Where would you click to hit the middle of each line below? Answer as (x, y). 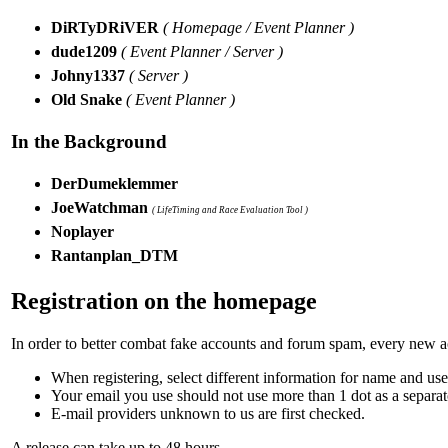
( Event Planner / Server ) (202, 52)
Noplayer (82, 231)
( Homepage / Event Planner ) (258, 28)
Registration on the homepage (164, 300)
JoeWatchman (101, 207)
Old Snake (88, 100)
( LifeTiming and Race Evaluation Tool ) (230, 209)
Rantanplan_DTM (114, 255)
